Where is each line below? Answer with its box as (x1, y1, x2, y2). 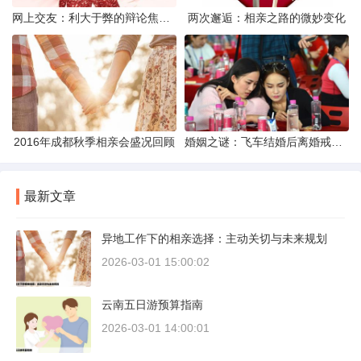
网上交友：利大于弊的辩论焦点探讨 (159, 11, 170, 25)
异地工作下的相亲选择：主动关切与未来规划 (102, 232, 327, 246)
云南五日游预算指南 (102, 298, 203, 312)
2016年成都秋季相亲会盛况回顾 (14, 135, 175, 149)
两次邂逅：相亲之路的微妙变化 (188, 11, 346, 25)
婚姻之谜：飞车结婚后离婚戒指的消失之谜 (331, 135, 342, 149)
